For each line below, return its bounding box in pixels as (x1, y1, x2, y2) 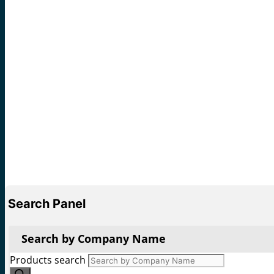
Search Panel (8, 196, 86, 211)
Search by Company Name (21, 231, 166, 246)
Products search (10, 253, 86, 267)
